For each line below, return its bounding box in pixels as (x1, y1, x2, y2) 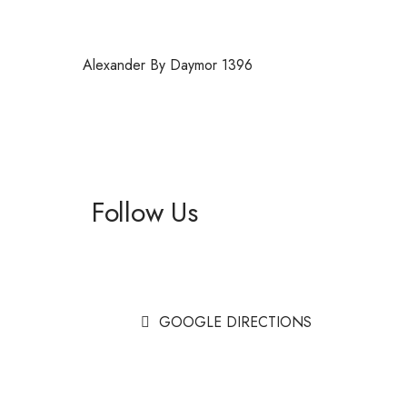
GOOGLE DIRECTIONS (158, 312, 312, 333)
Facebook (92, 241, 153, 262)
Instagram (92, 273, 150, 294)
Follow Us (92, 193, 198, 232)
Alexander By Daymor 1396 (83, 55, 253, 75)
